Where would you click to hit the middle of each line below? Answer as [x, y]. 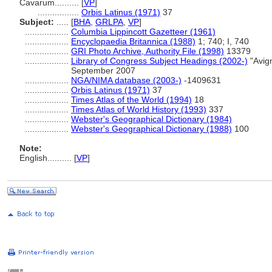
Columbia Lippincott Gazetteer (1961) [143, 32]
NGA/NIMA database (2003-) [126, 80]
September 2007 [103, 70]
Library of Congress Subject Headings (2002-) [159, 61]
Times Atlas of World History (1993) [139, 109]
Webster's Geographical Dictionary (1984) [151, 119]
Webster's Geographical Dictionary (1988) [151, 129]
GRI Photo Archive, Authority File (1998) [148, 51]
